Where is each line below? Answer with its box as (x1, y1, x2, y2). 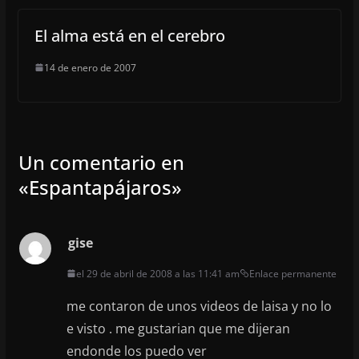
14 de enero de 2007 (43, 60, 136, 75)
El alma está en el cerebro (34, 24, 225, 46)
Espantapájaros (28, 173, 171, 200)
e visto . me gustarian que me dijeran (66, 319, 290, 337)
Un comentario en (18, 148, 184, 175)
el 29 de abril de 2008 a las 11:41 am (75, 266, 240, 280)
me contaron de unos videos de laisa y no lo (66, 296, 332, 315)
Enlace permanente (248, 266, 337, 280)
